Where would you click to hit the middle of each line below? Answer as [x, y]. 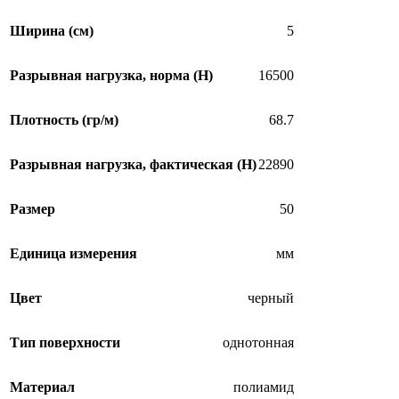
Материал [42, 387]
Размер [33, 209]
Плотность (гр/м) [64, 120]
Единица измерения [73, 254]
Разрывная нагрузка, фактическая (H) [133, 165]
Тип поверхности [65, 343]
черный [271, 298]
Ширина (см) [52, 31]
